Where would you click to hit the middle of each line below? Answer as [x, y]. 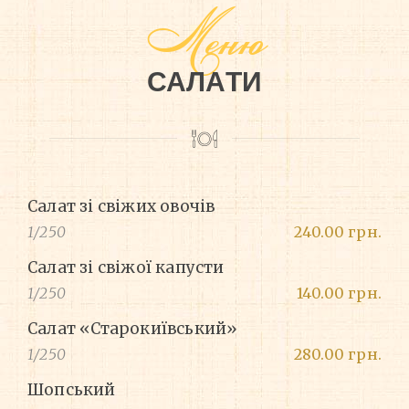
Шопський [72, 390]
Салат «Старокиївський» [133, 329]
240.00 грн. [337, 232]
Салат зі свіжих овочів [121, 207]
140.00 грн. [339, 294]
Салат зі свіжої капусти [126, 268]
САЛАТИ [204, 82]
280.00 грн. [337, 355]
